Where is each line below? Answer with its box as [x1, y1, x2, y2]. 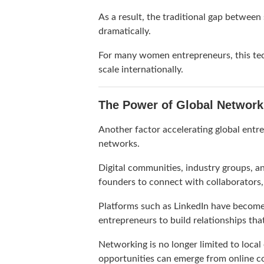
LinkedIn [174, 202, 209, 212]
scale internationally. [98, 65, 183, 75]
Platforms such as [98, 202, 174, 212]
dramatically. [98, 27, 151, 37]
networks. [98, 139, 140, 149]
